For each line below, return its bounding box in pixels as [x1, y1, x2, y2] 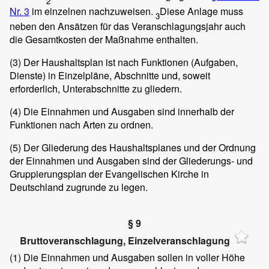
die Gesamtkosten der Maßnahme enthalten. [10, 32, 198, 46]
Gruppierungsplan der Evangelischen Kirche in [10, 166, 209, 181]
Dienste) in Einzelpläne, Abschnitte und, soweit [10, 68, 210, 82]
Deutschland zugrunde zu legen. [10, 180, 148, 194]
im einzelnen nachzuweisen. [29, 4, 156, 18]
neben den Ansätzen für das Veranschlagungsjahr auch [10, 19, 246, 33]
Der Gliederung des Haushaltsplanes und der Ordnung [21, 140, 256, 154]
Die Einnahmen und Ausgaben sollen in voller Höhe [21, 250, 245, 265]
